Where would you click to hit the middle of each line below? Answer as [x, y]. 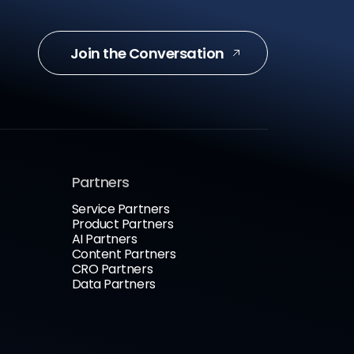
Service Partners [121, 209]
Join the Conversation [147, 53]
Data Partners [113, 284]
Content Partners [124, 254]
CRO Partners [112, 269]
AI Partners [104, 239]
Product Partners [122, 224]
